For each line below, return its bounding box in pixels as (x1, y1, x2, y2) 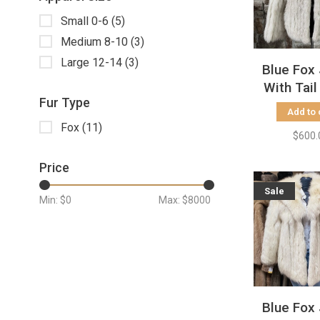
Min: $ (39, 194, 66, 206)
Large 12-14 (61, 56, 125, 69)
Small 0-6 (61, 14, 111, 28)
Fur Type (39, 95, 90, 110)
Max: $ (159, 194, 188, 206)
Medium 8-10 (61, 35, 131, 49)
